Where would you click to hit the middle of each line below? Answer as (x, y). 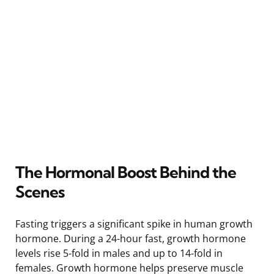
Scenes (40, 191)
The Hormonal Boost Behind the (126, 172)
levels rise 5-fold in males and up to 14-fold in (119, 253)
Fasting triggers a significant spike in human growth (134, 224)
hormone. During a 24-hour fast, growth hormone (131, 238)
